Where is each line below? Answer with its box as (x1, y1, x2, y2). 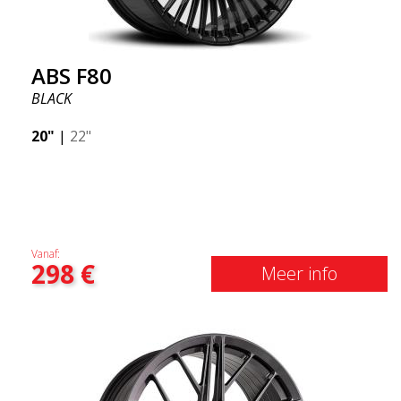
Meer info (261, 261, 337, 286)
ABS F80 (31, 61, 112, 90)
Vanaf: (31, 246, 60, 261)
